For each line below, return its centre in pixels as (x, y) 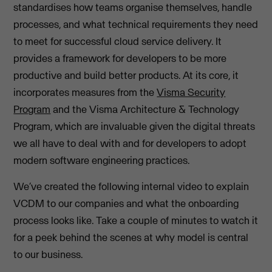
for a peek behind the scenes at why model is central (131, 237)
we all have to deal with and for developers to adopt (130, 144)
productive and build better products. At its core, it (126, 76)
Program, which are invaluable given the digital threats (134, 127)
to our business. (48, 254)
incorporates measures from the (85, 93)
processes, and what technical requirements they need (136, 25)
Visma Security (191, 93)
